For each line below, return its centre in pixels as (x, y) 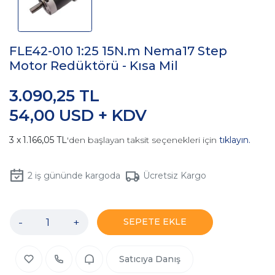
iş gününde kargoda (76, 176)
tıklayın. (235, 140)
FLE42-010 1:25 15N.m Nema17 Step (118, 51)
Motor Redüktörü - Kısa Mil (94, 66)
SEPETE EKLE (155, 222)
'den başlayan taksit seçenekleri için (143, 140)
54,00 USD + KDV (78, 116)
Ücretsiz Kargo (175, 176)
